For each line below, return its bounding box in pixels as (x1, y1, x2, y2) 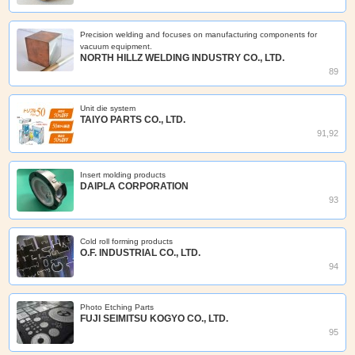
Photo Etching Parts (80, 302, 155, 311)
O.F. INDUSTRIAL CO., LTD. (80, 246, 201, 258)
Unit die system (80, 103, 136, 113)
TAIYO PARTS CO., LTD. (80, 113, 186, 125)
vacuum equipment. (80, 41, 153, 51)
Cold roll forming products (80, 236, 174, 246)
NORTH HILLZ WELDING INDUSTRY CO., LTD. (80, 52, 285, 63)
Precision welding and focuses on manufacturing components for (80, 29, 318, 39)
